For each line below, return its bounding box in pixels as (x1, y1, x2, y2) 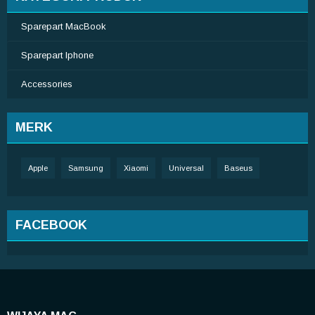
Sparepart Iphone (21, 50, 94, 60)
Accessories (21, 79, 72, 89)
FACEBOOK (15, 218, 87, 232)
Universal (169, 164, 204, 172)
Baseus (224, 164, 252, 172)
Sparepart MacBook (21, 21, 106, 32)
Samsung (68, 164, 103, 172)
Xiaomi (124, 164, 148, 172)
